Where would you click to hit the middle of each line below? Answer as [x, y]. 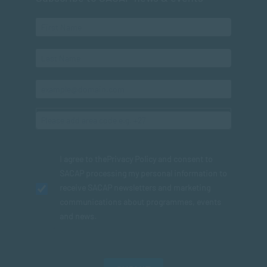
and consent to [184, 159]
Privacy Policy [131, 159]
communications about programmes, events [140, 202]
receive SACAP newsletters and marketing [135, 187]
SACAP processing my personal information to [143, 173]
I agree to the [83, 159]
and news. [78, 216]
